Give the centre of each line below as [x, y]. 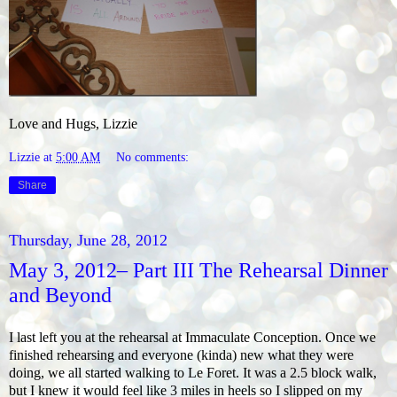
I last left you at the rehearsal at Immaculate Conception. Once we [192, 337]
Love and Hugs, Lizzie [73, 124]
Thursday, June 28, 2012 [88, 240]
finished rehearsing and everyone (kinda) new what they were [181, 354]
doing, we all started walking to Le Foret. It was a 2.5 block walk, [193, 372]
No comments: [153, 156]
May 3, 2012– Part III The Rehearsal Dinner [198, 269]
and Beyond [60, 294]
